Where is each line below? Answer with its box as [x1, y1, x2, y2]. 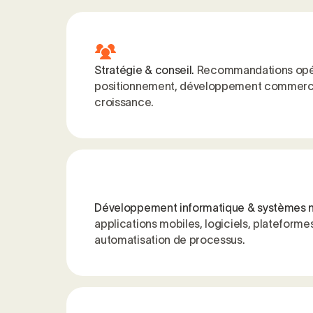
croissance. [94, 96, 154, 108]
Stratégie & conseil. [94, 64, 195, 76]
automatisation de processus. [94, 234, 245, 246]
